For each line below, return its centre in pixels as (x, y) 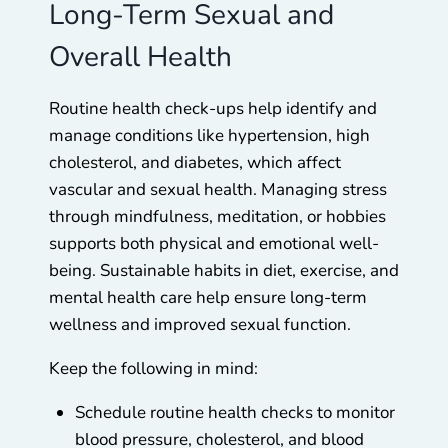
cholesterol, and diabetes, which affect (195, 162)
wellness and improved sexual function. (200, 324)
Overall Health (140, 56)
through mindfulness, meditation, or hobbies (217, 216)
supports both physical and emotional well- (214, 243)
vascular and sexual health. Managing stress (218, 189)
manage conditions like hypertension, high (209, 135)
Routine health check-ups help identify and (213, 108)
